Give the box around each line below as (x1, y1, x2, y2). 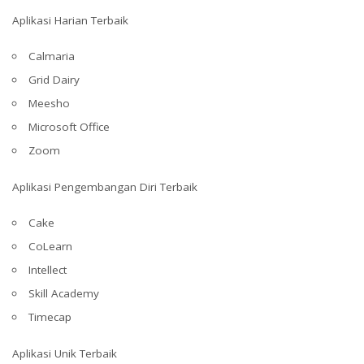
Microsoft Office (28, 119, 110, 134)
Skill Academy (28, 286, 99, 301)
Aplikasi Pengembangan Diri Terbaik (12, 179, 197, 194)
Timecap (28, 310, 71, 324)
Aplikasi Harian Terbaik (12, 12, 128, 28)
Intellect (28, 262, 67, 277)
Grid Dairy (28, 72, 80, 87)
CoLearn (28, 239, 72, 253)
